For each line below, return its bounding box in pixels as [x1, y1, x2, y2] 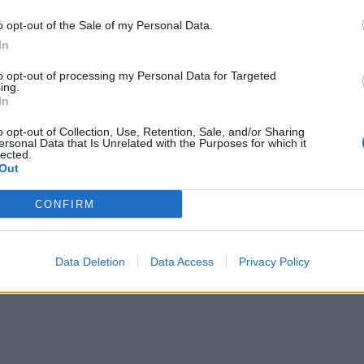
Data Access [149, 255, 214, 268]
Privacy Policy [238, 255, 310, 268]
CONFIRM [34, 197, 95, 210]
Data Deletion [54, 255, 125, 268]
